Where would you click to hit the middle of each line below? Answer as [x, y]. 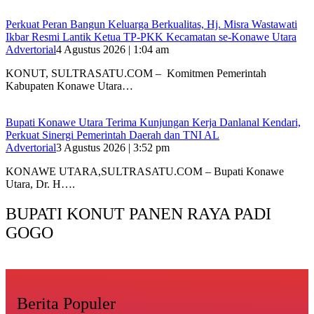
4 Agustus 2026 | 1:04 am [112, 50]
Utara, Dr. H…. [40, 184]
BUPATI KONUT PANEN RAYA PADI [138, 214]
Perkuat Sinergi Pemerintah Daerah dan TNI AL [112, 135]
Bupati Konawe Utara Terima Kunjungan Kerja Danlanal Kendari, [153, 123]
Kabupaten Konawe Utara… [69, 86]
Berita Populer [66, 303]
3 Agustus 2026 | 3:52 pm [113, 148]
